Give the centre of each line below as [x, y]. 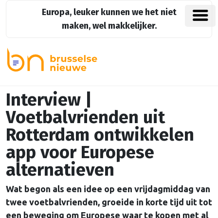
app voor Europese [80, 153]
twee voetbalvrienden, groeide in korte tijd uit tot [109, 202]
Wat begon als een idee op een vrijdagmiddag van [108, 189]
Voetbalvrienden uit [85, 118]
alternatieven [60, 170]
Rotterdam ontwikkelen [100, 135]
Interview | [49, 100]
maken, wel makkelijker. [109, 26]
